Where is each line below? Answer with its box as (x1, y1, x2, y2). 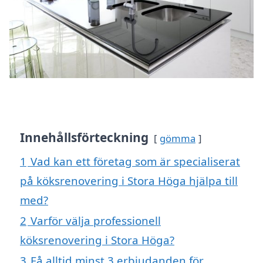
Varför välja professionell (31, 213, 161, 228)
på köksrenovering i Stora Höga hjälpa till (20, 173, 238, 188)
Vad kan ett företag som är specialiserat (31, 154, 240, 169)
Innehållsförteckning (20, 129, 149, 146)
